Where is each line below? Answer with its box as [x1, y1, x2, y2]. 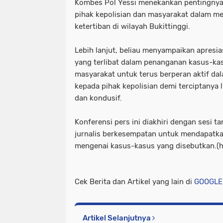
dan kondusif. [75, 93, 122, 103]
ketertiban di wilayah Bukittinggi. [75, 21, 190, 31]
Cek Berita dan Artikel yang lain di [75, 177, 194, 186]
